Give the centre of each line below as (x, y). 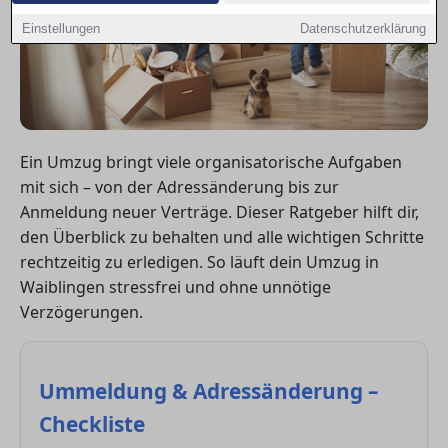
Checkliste (92, 423)
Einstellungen (61, 28)
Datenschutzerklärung (362, 28)
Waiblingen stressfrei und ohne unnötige (175, 286)
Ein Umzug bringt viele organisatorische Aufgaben (211, 161)
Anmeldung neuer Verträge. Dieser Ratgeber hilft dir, (219, 211)
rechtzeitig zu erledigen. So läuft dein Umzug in (199, 261)
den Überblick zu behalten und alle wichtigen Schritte (222, 236)
